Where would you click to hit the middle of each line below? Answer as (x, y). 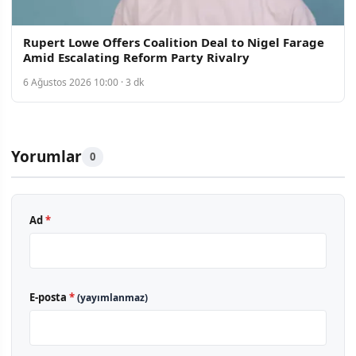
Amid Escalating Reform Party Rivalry (136, 57)
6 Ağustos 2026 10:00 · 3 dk (83, 82)
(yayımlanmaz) (112, 297)
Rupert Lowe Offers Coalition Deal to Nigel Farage (174, 42)
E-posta (49, 297)
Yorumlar (46, 156)
